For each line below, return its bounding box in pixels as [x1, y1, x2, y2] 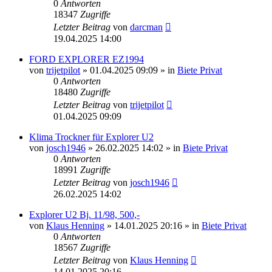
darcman [130, 21, 163, 32]
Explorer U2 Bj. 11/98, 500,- [29, 209, 140, 220]
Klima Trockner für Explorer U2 [29, 131, 154, 142]
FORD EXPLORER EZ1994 [29, 53, 144, 64]
